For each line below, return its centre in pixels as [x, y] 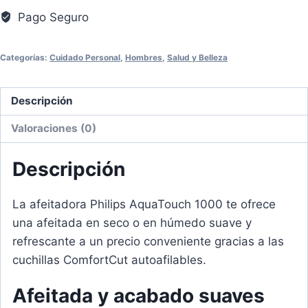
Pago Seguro [52, 17]
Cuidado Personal [85, 57]
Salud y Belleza [197, 57]
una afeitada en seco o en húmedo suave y [132, 223]
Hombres [144, 57]
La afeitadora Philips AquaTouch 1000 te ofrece [144, 205]
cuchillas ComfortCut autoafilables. [109, 260]
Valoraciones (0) [54, 129]
